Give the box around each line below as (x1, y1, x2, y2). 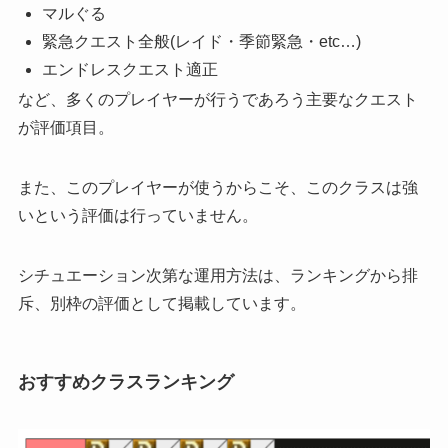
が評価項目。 (17, 118, 114, 136)
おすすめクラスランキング (17, 372, 234, 393)
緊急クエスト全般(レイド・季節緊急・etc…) (41, 32, 361, 50)
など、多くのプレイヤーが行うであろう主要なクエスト (17, 90, 418, 108)
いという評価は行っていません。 (17, 206, 258, 224)
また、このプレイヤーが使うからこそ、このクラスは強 (17, 178, 418, 196)
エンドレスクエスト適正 (41, 60, 218, 78)
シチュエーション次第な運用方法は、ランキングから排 (17, 266, 418, 284)
